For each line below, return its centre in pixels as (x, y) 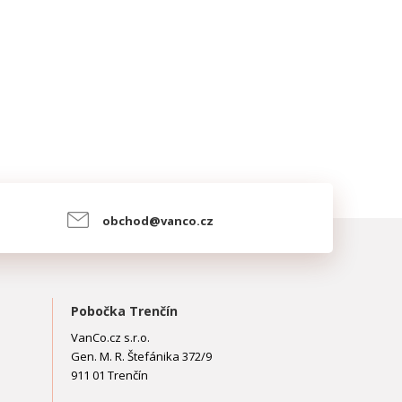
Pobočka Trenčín (125, 311)
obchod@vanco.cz (158, 221)
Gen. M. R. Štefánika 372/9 (142, 356)
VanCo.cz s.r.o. (111, 337)
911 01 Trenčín (110, 375)
